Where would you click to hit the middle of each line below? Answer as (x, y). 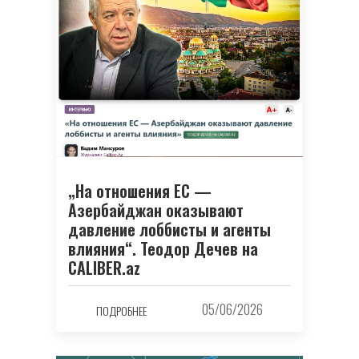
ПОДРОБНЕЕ (121, 311)
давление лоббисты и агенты (169, 229)
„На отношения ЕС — (140, 190)
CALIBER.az (104, 267)
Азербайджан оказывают (156, 210)
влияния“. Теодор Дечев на (163, 248)
